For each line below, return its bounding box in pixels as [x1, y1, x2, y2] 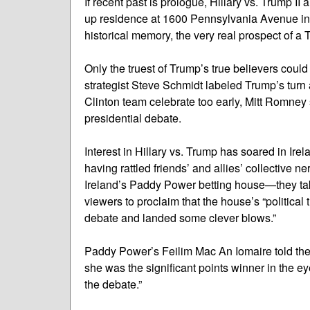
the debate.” [84, 275, 142, 292]
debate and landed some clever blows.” [84, 209, 276, 226]
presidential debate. [84, 109, 181, 126]
